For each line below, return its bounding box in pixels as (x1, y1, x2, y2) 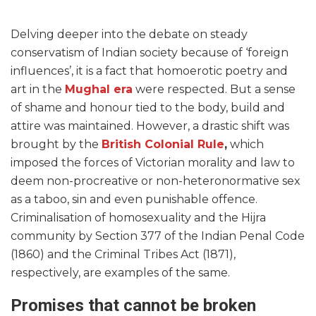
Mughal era (65, 83, 133, 97)
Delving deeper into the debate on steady (11, 28, 248, 42)
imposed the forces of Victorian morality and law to (11, 156, 295, 170)
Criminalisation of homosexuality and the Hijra (11, 211, 266, 225)
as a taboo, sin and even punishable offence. (11, 193, 257, 207)
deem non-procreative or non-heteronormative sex (11, 174, 300, 188)
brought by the (11, 138, 102, 152)
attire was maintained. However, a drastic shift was (11, 119, 289, 133)
